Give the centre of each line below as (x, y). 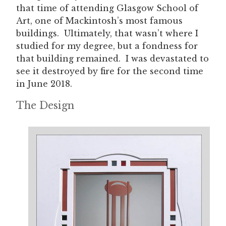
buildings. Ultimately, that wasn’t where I (107, 34)
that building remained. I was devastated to (112, 59)
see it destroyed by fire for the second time (110, 71)
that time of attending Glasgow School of (107, 8)
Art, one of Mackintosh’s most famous (99, 21)
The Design (45, 106)
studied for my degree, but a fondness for (107, 46)
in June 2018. (44, 84)
